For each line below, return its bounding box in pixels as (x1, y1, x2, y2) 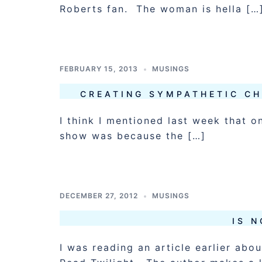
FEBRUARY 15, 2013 (60, 64, 138, 73)
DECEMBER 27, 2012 (60, 191, 138, 200)
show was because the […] (60, 130, 206, 142)
